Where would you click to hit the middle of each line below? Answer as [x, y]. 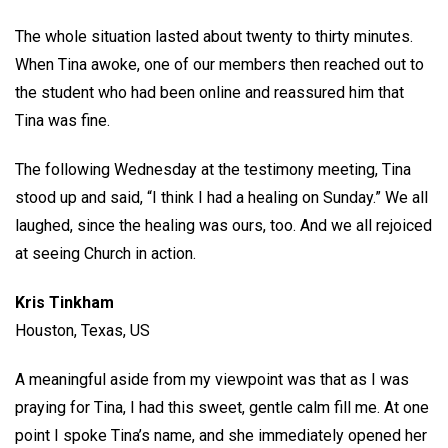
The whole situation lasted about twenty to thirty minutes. [214, 37]
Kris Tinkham [64, 302]
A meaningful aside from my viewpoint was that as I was [212, 379]
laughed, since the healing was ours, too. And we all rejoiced [223, 226]
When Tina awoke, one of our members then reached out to [219, 65]
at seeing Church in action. [105, 254]
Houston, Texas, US [84, 330]
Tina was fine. [64, 121]
